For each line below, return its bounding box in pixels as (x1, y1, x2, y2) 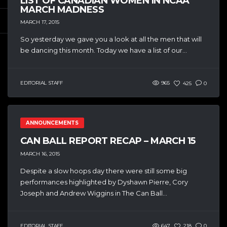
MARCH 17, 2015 (20, 19, 59, 26)
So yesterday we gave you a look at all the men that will (20, 35, 202, 44)
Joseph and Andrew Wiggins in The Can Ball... (20, 188, 167, 197)
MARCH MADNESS (20, 4, 104, 15)
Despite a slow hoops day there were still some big (20, 166, 187, 175)
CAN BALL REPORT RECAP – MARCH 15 (20, 135, 196, 147)
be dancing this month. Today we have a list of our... (20, 46, 187, 55)
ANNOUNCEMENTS (26, 120, 79, 127)
